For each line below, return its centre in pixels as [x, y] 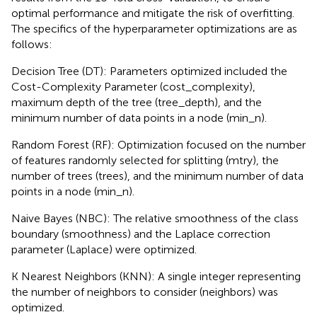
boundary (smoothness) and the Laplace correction [141, 234]
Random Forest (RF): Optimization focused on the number [158, 144]
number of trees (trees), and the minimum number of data [157, 175]
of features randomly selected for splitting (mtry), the [145, 160]
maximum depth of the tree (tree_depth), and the [137, 102]
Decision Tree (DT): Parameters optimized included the [149, 71]
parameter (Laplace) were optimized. [104, 249]
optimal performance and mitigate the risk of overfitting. [153, 13]
